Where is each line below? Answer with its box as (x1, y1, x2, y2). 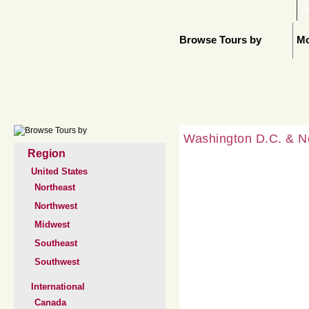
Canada (34, 297, 66, 308)
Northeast (34, 182, 75, 192)
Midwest (34, 219, 70, 230)
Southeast (34, 238, 77, 248)
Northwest (34, 201, 77, 211)
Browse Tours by (179, 34, 261, 46)
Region (28, 148, 66, 159)
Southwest (34, 257, 79, 267)
